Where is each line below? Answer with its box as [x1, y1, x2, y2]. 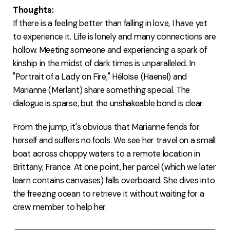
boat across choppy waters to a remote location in [13, 148, 200, 160]
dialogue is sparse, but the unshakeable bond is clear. [13, 98, 204, 109]
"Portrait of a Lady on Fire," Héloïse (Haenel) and [13, 71, 187, 83]
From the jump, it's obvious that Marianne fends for [13, 122, 200, 133]
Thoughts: [13, 5, 54, 16]
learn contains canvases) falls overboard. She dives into [13, 175, 215, 186]
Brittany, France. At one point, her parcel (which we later [13, 162, 216, 173]
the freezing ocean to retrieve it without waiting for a [13, 188, 204, 200]
